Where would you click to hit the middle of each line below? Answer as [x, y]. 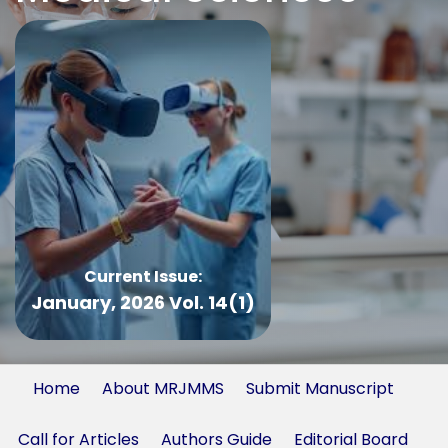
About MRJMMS [162, 388]
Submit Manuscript [319, 388]
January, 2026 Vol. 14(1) [143, 302]
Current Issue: [143, 276]
